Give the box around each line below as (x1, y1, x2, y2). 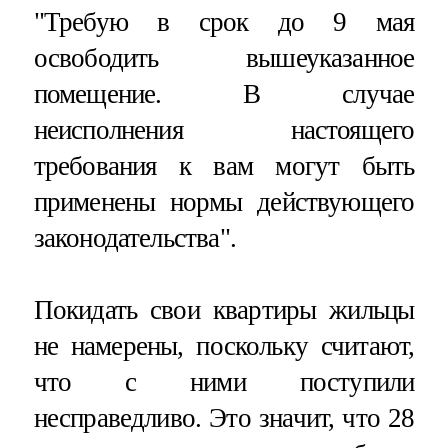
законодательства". (33, 223, 236, 254)
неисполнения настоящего (33, 115, 415, 146)
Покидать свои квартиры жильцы (33, 295, 415, 326)
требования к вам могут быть (33, 151, 415, 182)
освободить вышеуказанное (33, 43, 415, 74)
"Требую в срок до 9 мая (33, 7, 415, 38)
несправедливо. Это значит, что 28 (33, 403, 415, 434)
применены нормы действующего (33, 187, 415, 218)
